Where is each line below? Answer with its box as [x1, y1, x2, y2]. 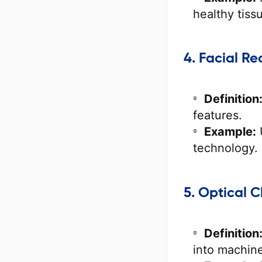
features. [193, 108, 242, 123]
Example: [204, 125, 256, 139]
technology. [193, 141, 258, 156]
